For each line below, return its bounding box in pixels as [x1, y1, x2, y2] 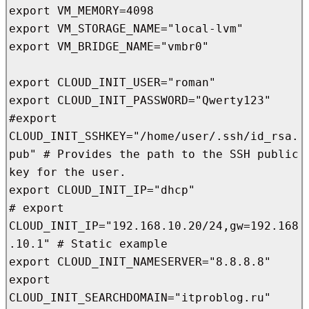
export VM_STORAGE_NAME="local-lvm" [9, 22, 243, 36]
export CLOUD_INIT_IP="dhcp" [9, 183, 195, 197]
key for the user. [9, 166, 126, 179]
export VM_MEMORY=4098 [9, 4, 154, 18]
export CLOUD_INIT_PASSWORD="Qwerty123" [9, 94, 271, 108]
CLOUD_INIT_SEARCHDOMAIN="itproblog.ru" [9, 291, 271, 305]
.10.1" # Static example [9, 237, 168, 251]
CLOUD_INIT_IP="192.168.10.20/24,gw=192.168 [9, 219, 299, 233]
